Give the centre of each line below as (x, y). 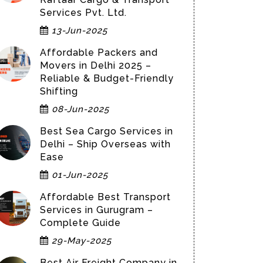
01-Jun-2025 (78, 175)
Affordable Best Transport (105, 197)
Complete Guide (80, 223)
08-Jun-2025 (79, 109)
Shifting (59, 91)
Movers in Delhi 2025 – (96, 65)
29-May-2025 (80, 241)
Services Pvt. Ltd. (83, 13)
